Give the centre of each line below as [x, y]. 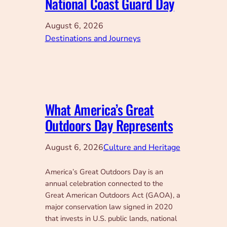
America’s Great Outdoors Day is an [104, 172]
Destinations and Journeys [93, 39]
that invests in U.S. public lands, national [111, 219]
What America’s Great [99, 110]
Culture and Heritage [142, 148]
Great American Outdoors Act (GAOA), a [112, 195]
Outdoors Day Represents [109, 125]
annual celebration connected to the [104, 184]
